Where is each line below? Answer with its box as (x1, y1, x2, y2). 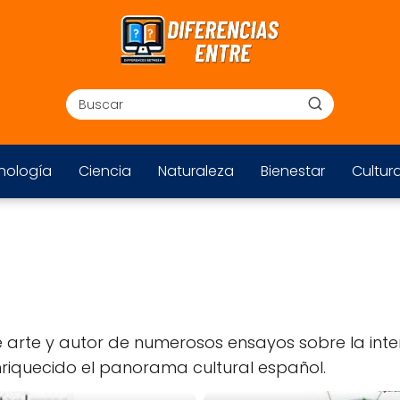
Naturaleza (157, 161, 234, 181)
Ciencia (78, 161, 131, 181)
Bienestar (260, 161, 325, 181)
